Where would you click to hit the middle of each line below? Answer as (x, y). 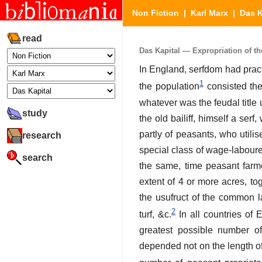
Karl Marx (209, 13)
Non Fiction (156, 13)
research (42, 135)
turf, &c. (155, 215)
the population (169, 87)
